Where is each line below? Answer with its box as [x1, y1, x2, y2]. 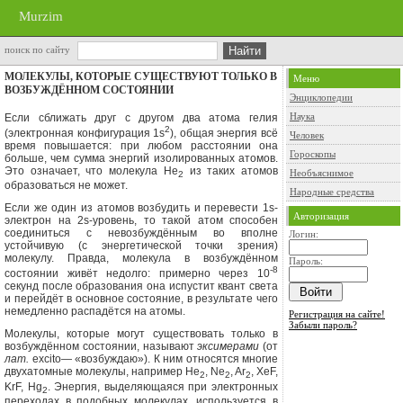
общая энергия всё [179, 127, 279, 139]
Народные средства [290, 186, 374, 197]
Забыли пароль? [289, 319, 357, 330]
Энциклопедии [290, 92, 353, 103]
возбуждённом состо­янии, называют [4, 340, 198, 354]
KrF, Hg [4, 380, 42, 393]
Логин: [289, 228, 318, 239]
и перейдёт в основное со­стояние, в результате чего [4, 292, 278, 306]
